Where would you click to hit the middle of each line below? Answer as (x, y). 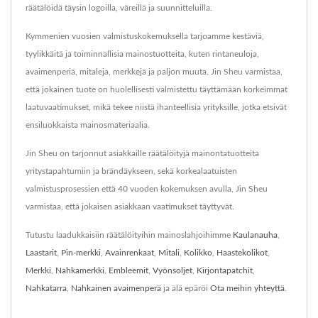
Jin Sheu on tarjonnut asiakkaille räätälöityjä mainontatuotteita (142, 153)
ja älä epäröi (186, 288)
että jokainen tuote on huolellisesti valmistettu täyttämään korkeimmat (157, 89)
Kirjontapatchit (225, 270)
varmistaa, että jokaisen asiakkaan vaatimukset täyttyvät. (130, 206)
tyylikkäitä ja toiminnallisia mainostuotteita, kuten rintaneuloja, (142, 54)
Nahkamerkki (80, 270)
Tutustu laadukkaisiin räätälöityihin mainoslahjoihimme (129, 235)
